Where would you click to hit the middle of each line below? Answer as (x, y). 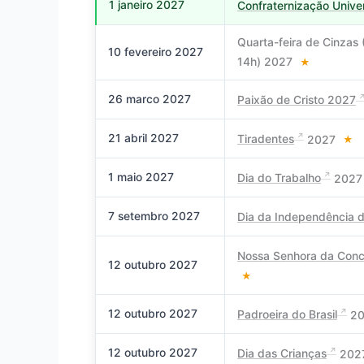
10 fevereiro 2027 (156, 51)
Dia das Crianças (282, 353)
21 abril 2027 (143, 137)
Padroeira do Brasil (287, 314)
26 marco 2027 (149, 98)
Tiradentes (266, 139)
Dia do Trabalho (279, 178)
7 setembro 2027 (154, 215)
